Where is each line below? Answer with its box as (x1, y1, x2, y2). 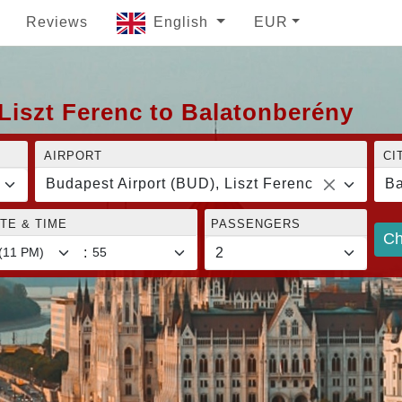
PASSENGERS (211, 216, 301, 231)
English (153, 14, 213, 30)
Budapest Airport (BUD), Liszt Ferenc (46, 175, 314, 191)
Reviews (26, 14, 88, 30)
